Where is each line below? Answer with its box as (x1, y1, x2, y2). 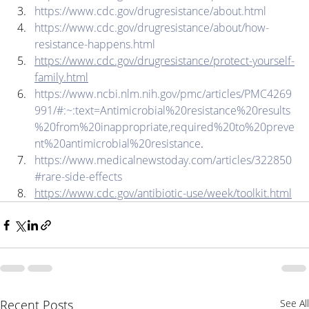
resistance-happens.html (34, 37, 155, 52)
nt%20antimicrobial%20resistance (34, 136, 201, 152)
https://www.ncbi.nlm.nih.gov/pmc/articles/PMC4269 (34, 86, 292, 102)
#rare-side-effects (34, 169, 122, 185)
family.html (34, 70, 88, 86)
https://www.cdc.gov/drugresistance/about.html (34, 3, 266, 19)
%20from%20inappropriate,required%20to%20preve (34, 119, 295, 135)
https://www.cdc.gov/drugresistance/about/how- (34, 20, 269, 36)
